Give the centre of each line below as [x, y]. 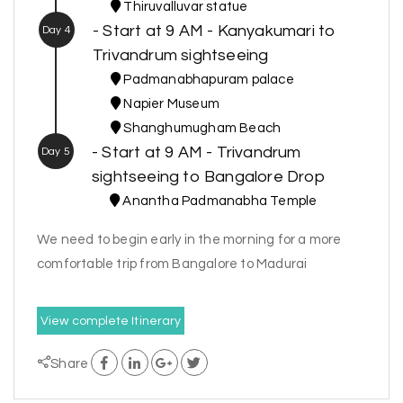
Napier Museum [170, 104]
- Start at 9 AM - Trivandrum [197, 153]
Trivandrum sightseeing [181, 56]
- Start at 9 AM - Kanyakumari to [215, 31]
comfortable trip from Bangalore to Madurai [172, 264]
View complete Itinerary [111, 322]
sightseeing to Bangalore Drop [208, 177]
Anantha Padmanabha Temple [219, 201]
